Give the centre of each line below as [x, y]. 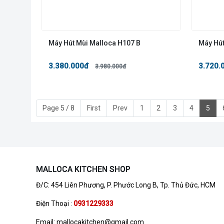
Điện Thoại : [55, 203]
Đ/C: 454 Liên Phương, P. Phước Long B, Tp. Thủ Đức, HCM [126, 185]
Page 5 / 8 [58, 108]
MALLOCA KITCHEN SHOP [83, 169]
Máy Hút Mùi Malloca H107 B [94, 43]
